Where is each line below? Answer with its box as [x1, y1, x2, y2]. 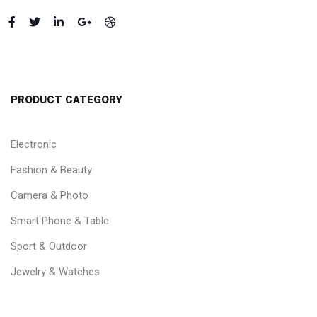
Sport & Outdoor [11, 240, 87, 253]
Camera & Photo [11, 189, 88, 202]
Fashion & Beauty [11, 163, 92, 176]
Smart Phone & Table [11, 214, 109, 227]
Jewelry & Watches [11, 265, 100, 278]
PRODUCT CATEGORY [11, 93, 122, 106]
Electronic [11, 138, 57, 151]
